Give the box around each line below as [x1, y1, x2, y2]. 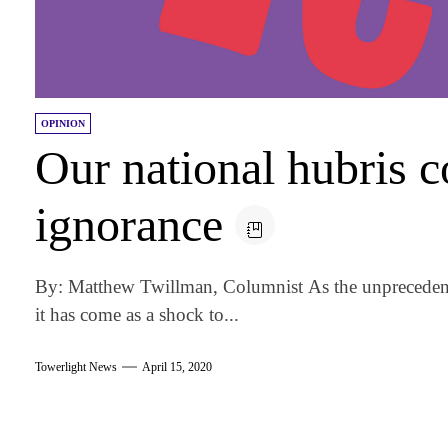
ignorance [35, 198, 224, 252]
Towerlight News [35, 359, 118, 374]
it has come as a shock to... [35, 304, 240, 326]
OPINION [41, 118, 86, 130]
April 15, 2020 [142, 359, 213, 374]
